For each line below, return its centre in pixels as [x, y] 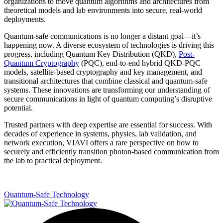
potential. [20, 108]
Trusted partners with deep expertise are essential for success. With [108, 124]
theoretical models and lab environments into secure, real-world [103, 10]
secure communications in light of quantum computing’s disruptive [108, 99]
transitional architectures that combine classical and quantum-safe [106, 81]
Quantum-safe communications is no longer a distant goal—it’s [102, 36]
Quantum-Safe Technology [47, 194]
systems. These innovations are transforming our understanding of [107, 90]
